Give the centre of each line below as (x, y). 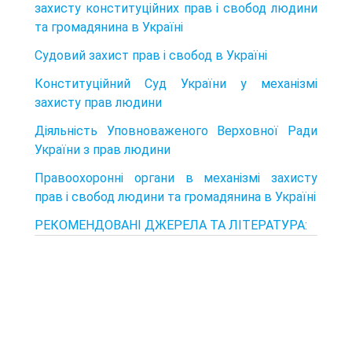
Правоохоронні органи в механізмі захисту (176, 178)
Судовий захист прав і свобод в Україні (151, 55)
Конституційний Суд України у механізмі (176, 83)
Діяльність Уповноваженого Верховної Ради (176, 130)
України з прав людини (103, 149)
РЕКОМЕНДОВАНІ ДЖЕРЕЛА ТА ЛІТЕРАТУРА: (171, 225)
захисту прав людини (98, 102)
